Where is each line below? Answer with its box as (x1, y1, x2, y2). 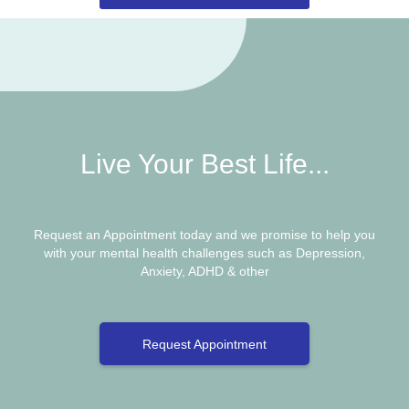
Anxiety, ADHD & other (140, 263, 269, 278)
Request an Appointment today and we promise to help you (34, 226, 375, 242)
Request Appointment (142, 336, 267, 351)
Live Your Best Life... (79, 148, 330, 179)
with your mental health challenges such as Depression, (44, 245, 365, 260)
